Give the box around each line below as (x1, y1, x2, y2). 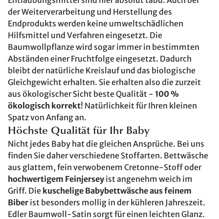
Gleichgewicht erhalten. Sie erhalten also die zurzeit (8, 77, 201, 87)
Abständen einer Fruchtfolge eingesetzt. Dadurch (8, 54, 192, 64)
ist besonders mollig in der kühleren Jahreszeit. (28, 197, 205, 207)
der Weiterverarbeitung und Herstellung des (8, 7, 172, 17)
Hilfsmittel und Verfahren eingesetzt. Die (8, 30, 162, 40)
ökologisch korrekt (8, 101, 81, 110)
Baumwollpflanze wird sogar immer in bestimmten (8, 42, 199, 52)
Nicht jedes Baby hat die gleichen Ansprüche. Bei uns (8, 139, 204, 149)
